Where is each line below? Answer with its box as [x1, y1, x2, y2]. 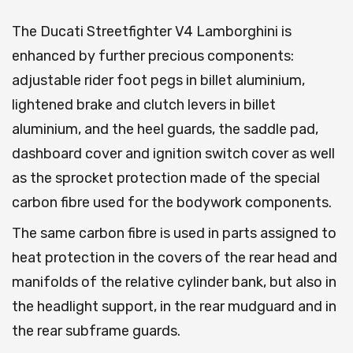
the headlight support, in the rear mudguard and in [12, 298, 336, 316]
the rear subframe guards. [12, 322, 180, 340]
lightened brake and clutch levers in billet [12, 96, 276, 114]
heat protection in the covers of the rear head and [12, 249, 337, 267]
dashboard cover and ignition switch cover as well [12, 145, 335, 163]
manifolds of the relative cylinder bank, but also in [12, 273, 336, 292]
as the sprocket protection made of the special [12, 169, 320, 188]
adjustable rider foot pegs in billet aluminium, [12, 72, 305, 90]
